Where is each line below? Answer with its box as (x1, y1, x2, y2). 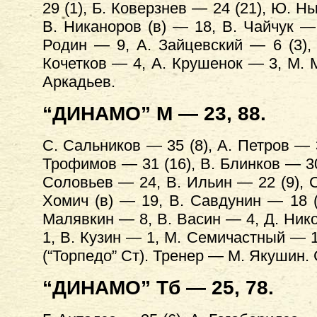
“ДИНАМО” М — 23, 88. (42, 103, 266, 125)
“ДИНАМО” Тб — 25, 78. (42, 277, 274, 299)
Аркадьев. (42, 73, 115, 91)
